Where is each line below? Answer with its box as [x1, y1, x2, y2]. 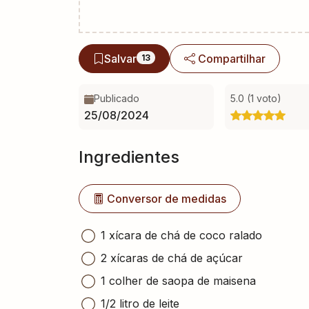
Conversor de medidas [107, 191, 226, 206]
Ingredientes [79, 146, 179, 167]
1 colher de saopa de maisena [101, 273, 256, 288]
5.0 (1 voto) [230, 92, 281, 104]
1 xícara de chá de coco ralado [101, 228, 262, 242]
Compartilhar [198, 51, 266, 66]
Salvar [104, 51, 137, 66]
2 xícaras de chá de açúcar [101, 250, 243, 265]
